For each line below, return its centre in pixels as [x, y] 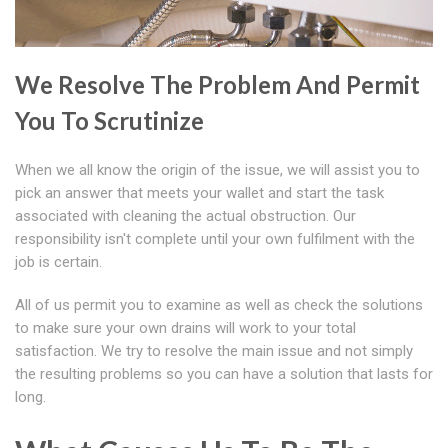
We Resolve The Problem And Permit [217, 85]
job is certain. [58, 262]
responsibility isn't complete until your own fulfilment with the [215, 239]
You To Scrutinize [109, 121]
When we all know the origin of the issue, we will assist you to [217, 170]
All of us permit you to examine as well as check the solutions [219, 305]
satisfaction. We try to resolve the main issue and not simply [214, 351]
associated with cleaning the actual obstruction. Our [185, 216]
